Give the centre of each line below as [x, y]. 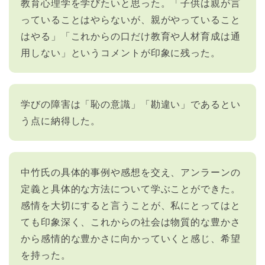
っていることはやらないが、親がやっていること [131, 19]
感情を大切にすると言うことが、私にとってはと [131, 205]
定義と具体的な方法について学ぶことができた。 [131, 188]
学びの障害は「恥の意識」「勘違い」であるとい [131, 104]
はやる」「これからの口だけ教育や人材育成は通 [131, 35]
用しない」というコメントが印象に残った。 [121, 52]
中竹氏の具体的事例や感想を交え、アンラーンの [131, 172]
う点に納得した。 [61, 120]
